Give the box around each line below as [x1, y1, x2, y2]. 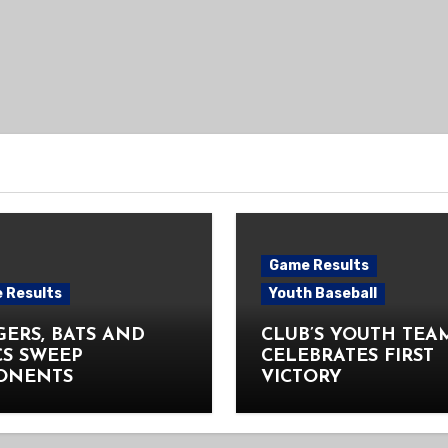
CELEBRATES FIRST [261, 347, 434, 366]
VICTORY [261, 368, 342, 387]
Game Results [269, 257, 369, 274]
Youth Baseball [269, 285, 377, 302]
